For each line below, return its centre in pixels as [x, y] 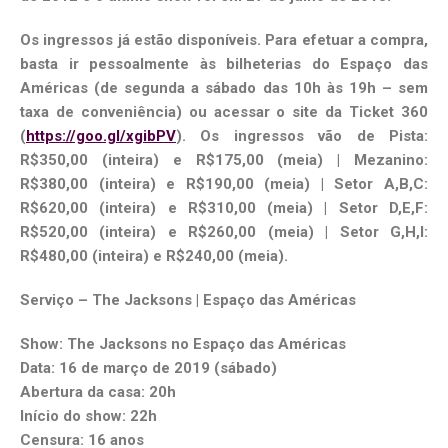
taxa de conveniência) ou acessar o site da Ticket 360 [224, 112]
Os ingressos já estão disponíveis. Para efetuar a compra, [224, 40]
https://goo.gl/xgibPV [101, 136]
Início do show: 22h [88, 416]
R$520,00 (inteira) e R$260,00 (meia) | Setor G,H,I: [224, 232]
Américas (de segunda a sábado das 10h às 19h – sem [224, 88]
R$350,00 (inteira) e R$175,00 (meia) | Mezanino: [224, 160]
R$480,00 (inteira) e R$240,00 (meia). [156, 256]
